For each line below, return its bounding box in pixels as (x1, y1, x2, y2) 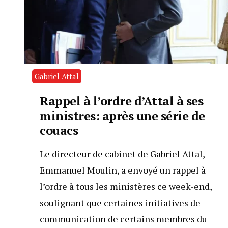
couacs (40, 122, 78, 139)
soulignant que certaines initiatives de (40, 196, 201, 209)
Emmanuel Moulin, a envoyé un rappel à (40, 164, 206, 177)
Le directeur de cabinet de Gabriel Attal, (40, 148, 205, 160)
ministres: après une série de (40, 107, 205, 124)
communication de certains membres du (40, 213, 207, 225)
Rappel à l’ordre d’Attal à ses (40, 93, 203, 109)
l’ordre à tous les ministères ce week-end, (40, 180, 212, 193)
